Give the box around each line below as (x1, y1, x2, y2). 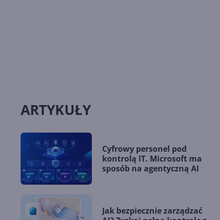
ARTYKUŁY (21, 100, 91, 119)
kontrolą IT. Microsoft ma (102, 153, 202, 164)
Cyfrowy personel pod (102, 143, 187, 154)
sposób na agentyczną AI (102, 163, 199, 174)
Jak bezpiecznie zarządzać (102, 205, 202, 216)
